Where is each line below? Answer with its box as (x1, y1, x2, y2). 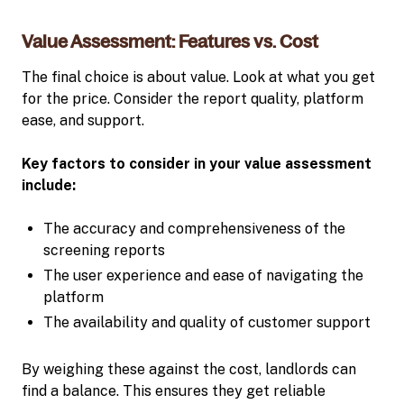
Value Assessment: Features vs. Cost (22, 31, 318, 51)
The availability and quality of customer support (43, 313, 371, 331)
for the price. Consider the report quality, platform (22, 89, 363, 107)
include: (22, 176, 76, 194)
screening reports (43, 241, 165, 259)
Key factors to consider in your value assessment (22, 154, 372, 172)
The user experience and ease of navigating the (43, 266, 363, 284)
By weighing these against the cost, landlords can (22, 360, 356, 378)
